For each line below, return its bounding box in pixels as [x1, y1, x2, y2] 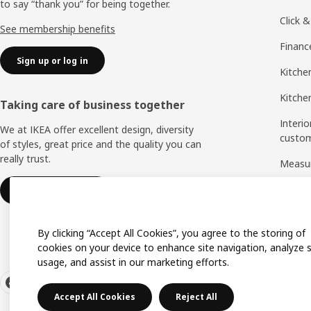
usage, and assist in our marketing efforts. [37, 255, 229, 269]
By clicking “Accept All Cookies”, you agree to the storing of [37, 226, 305, 239]
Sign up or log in [17, 54, 88, 67]
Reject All [176, 291, 217, 303]
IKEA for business [17, 184, 94, 196]
